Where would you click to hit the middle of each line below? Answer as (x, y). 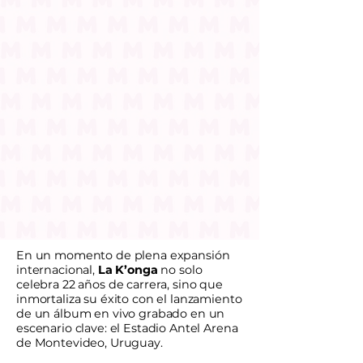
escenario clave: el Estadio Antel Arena (127, 328)
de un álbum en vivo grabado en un (121, 314)
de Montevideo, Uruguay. (91, 343)
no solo (180, 270)
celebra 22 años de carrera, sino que (120, 284)
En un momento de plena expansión (123, 255)
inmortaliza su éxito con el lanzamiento (129, 299)
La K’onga (126, 270)
